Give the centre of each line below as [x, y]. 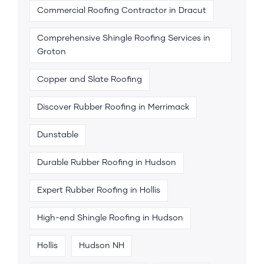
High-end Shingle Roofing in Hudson [110, 218]
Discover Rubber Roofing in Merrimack [113, 107]
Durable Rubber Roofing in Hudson [107, 162]
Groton [52, 52]
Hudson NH [102, 245]
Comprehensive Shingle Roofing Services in [124, 38]
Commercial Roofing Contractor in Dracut [122, 10]
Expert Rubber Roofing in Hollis [99, 190]
